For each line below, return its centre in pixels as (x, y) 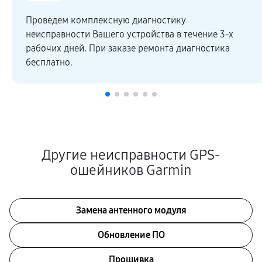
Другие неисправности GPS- (131, 155)
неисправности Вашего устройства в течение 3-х (130, 34)
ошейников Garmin (131, 170)
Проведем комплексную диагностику (106, 20)
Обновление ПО (131, 235)
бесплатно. (49, 62)
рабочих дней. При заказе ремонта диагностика (128, 48)
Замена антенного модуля (131, 210)
